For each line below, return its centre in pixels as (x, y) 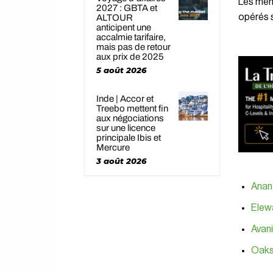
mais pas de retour (133, 47)
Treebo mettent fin (132, 109)
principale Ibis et (129, 138)
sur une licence (126, 128)
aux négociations (130, 119)
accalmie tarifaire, (131, 37)
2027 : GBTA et (127, 8)
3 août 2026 (121, 161)
